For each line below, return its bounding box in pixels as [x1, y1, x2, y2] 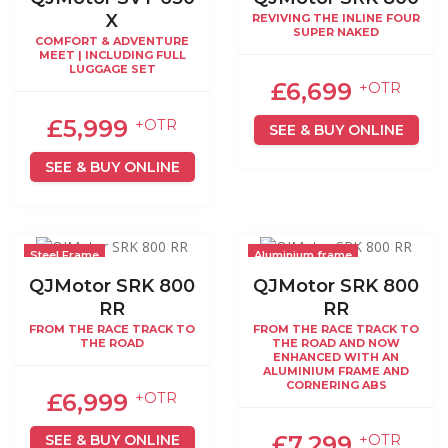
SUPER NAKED [293, 25, 379, 40]
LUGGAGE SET [68, 62, 156, 77]
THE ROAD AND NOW [272, 335, 400, 350]
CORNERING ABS [285, 377, 387, 392]
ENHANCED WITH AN [273, 349, 399, 364]
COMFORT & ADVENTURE [35, 34, 189, 49]
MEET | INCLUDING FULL [38, 48, 186, 63]
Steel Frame [30, 248, 99, 263]
